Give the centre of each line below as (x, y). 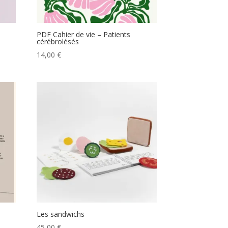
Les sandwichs (61, 214)
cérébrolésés (58, 42)
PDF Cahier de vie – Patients (84, 35)
